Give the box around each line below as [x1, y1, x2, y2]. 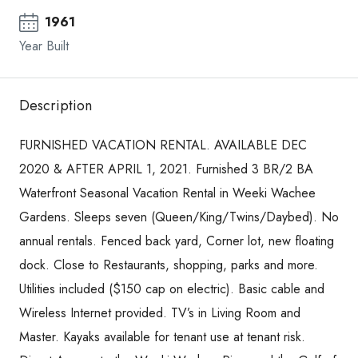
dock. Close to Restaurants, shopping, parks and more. [19, 255, 318, 274]
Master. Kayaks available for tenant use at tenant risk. [19, 327, 305, 346]
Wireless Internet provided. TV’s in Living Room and [19, 303, 300, 322]
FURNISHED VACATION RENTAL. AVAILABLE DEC [19, 135, 307, 154]
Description [19, 94, 92, 116]
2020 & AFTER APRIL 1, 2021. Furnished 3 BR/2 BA [19, 159, 313, 178]
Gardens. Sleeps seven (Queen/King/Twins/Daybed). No [19, 207, 339, 226]
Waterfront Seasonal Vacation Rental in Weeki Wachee [19, 183, 316, 202]
